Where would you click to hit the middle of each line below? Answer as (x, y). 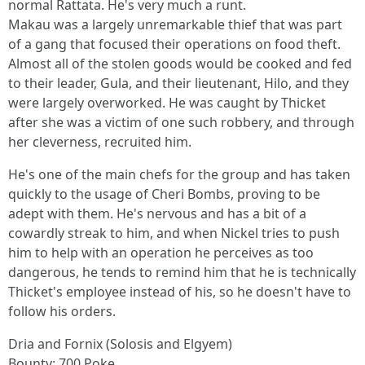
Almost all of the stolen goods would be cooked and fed (180, 64)
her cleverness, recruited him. (100, 142)
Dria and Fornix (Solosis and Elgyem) (120, 344)
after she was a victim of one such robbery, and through (181, 122)
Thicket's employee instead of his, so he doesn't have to (180, 292)
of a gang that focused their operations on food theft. (174, 44)
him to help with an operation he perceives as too (161, 253)
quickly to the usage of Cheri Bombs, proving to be (164, 194)
